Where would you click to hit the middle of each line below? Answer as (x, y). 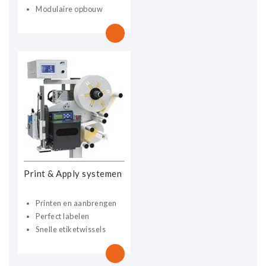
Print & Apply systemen (73, 173)
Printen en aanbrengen (76, 203)
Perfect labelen (63, 216)
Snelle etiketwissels (71, 229)
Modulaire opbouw (69, 9)
